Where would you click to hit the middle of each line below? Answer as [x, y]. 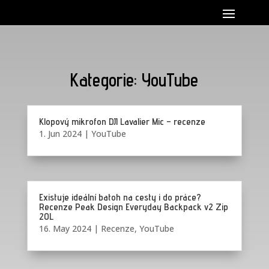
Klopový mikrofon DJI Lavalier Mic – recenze [122, 122]
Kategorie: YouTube [134, 80]
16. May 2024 [65, 229]
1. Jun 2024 [60, 134]
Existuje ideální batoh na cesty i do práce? [120, 198]
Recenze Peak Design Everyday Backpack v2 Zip [133, 207]
